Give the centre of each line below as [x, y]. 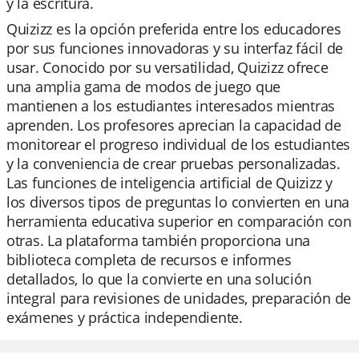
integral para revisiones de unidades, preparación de [179, 298]
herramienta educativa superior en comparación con [179, 221]
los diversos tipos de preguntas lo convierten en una [178, 202]
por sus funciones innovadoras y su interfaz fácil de [175, 48]
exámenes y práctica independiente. [125, 317]
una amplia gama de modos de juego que [144, 87]
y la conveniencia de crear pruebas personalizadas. [173, 163]
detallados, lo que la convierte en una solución [159, 279]
